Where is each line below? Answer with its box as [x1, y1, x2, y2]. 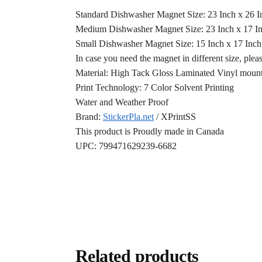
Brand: [75, 111, 103, 122]
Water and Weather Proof [75, 96, 168, 107]
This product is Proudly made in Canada [75, 126, 224, 136]
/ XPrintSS [153, 111, 196, 122]
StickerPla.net [102, 111, 154, 122]
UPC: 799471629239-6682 [75, 140, 177, 151]
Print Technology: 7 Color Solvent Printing [75, 82, 234, 92]
